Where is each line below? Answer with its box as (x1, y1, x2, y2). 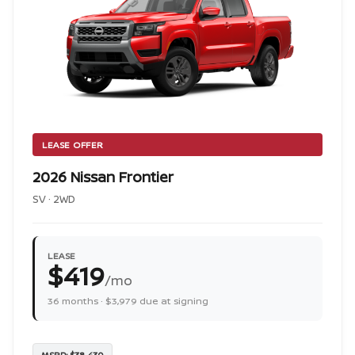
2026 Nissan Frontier (32, 167, 174, 186)
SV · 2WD (32, 192, 75, 206)
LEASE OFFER (42, 139, 104, 151)
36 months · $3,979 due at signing (48, 294, 208, 307)
